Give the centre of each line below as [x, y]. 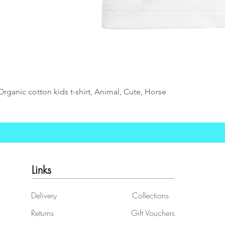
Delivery [44, 196]
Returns [42, 213]
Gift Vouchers [153, 213]
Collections [150, 196]
